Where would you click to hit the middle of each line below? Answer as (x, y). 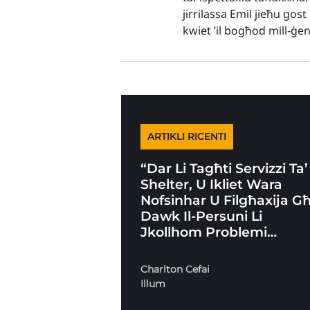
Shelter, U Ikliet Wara (212, 184)
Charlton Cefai (175, 269)
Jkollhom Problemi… (209, 231)
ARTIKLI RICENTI (187, 136)
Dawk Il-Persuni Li (202, 216)
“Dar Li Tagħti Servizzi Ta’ (225, 168)
